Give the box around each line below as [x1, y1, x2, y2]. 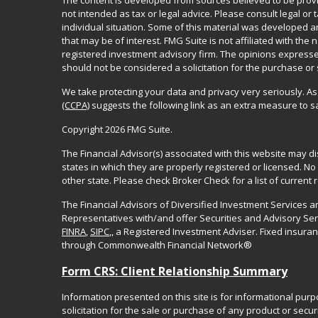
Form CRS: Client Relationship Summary [62, 263, 287, 280]
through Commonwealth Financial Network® [62, 238, 254, 252]
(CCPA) [62, 99, 89, 112]
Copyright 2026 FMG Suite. [62, 123, 172, 136]
